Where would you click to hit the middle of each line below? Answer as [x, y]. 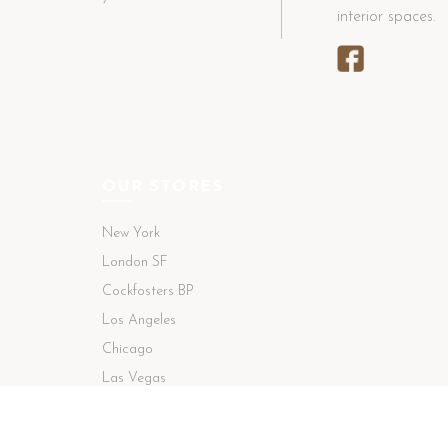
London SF [135, 262]
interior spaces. [386, 17]
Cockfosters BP [148, 291]
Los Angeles [139, 320]
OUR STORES [162, 187]
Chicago [127, 349]
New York [131, 233]
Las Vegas [134, 378]
